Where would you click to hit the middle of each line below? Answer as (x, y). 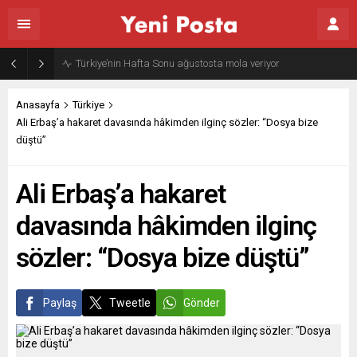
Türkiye (88, 105)
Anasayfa (38, 105)
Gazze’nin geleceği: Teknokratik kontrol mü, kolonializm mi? (205, 63)
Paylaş (60, 303)
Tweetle (130, 303)
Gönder (202, 303)
